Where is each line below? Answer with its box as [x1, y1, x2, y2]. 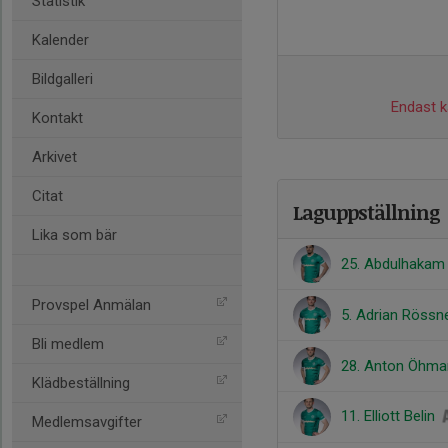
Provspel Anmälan [32, 296, 151, 314]
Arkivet [32, 148, 77, 166]
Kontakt [32, 109, 83, 127]
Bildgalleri [32, 70, 93, 88]
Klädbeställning [32, 374, 130, 392]
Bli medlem [32, 335, 104, 353]
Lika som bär [32, 226, 117, 244]
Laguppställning [293, 198, 440, 226]
